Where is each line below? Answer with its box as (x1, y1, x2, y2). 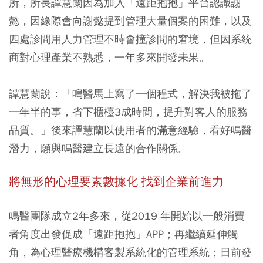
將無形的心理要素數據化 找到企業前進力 (9, 174, 224, 189)
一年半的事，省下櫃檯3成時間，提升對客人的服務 (9, 105, 248, 119)
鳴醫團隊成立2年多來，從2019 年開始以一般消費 (9, 209, 245, 222)
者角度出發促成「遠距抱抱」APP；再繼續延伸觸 (9, 227, 238, 241)
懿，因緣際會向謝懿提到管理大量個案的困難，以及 (9, 14, 252, 28)
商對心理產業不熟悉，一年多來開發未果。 (9, 50, 210, 64)
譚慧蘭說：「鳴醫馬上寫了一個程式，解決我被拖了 (9, 87, 252, 100)
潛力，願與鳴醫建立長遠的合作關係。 (9, 141, 188, 155)
